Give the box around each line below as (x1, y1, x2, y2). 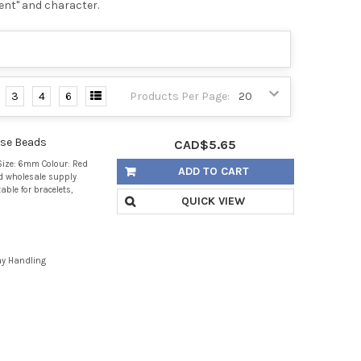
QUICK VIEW (181, 194, 246, 209)
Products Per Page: (130, 89, 230, 104)
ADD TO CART (177, 164, 249, 179)
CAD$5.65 (174, 137, 237, 153)
